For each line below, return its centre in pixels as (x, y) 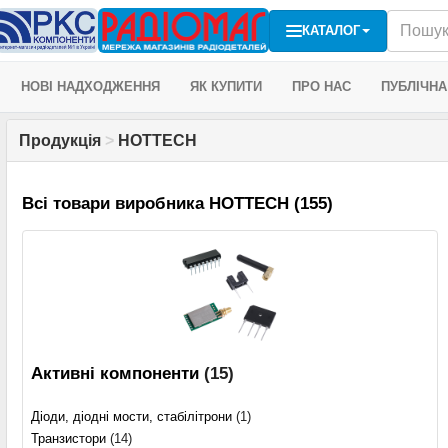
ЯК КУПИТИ (226, 86)
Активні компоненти (115, 374)
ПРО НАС (321, 86)
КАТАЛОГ (331, 30)
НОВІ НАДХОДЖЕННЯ (90, 86)
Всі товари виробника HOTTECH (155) (177, 204)
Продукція (60, 140)
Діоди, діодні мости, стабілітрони (131, 417)
